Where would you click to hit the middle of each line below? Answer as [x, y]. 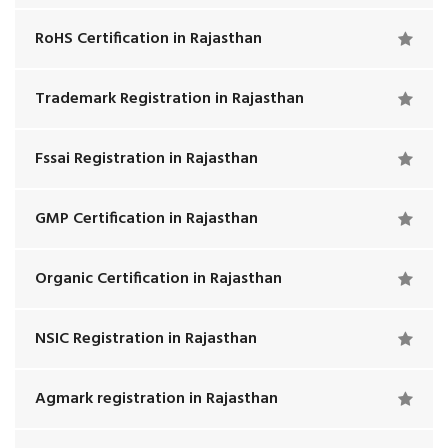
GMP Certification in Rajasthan [146, 219]
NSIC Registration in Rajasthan [146, 339]
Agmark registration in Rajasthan [156, 399]
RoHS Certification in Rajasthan [148, 39]
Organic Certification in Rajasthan [158, 279]
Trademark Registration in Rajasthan [169, 99]
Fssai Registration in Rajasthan [146, 159]
